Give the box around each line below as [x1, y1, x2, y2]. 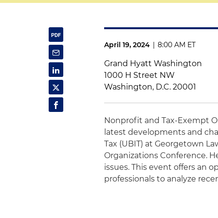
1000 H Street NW [104, 71, 175, 80]
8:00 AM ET [158, 40, 196, 49]
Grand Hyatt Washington [104, 59, 202, 68]
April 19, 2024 [104, 40, 150, 49]
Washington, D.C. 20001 [104, 82, 197, 91]
